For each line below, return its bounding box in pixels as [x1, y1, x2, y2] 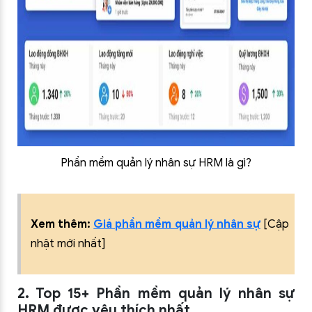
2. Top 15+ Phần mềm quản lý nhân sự [17, 285, 295, 302]
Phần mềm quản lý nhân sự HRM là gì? [61, 156, 251, 170]
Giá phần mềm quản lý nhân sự [93, 217, 260, 231]
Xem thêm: [31, 217, 91, 231]
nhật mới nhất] [31, 237, 105, 251]
